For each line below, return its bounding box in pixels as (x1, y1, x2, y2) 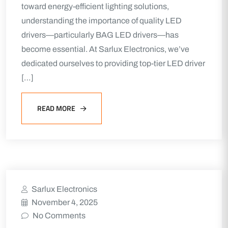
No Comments (33, 211, 85, 220)
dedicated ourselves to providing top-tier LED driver (21, 59, 205, 68)
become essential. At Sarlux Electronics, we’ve (21, 45, 189, 53)
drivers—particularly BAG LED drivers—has (21, 31, 179, 39)
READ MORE (37, 103, 75, 113)
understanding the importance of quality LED (21, 16, 182, 25)
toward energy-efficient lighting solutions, (21, 2, 169, 11)
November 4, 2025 (32, 198, 98, 207)
